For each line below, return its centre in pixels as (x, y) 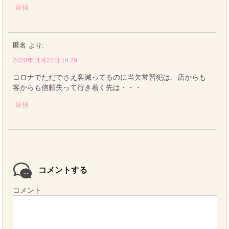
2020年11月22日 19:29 (45, 60)
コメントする (63, 170)
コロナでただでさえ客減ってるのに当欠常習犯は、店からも (110, 77)
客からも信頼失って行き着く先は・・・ (77, 87)
